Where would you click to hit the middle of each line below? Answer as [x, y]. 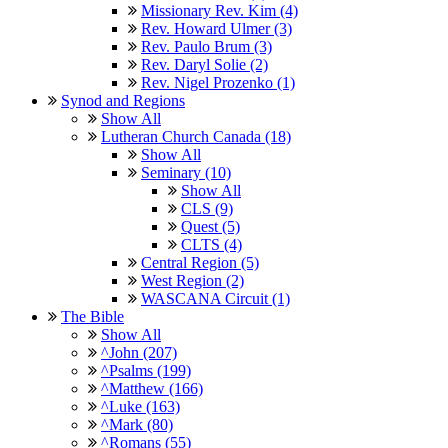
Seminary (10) [186, 172]
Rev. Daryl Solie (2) [204, 64]
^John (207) [139, 352]
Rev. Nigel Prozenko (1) [218, 82]
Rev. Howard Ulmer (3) [216, 28]
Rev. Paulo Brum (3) [206, 46]
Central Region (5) [200, 262]
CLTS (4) [211, 244]
